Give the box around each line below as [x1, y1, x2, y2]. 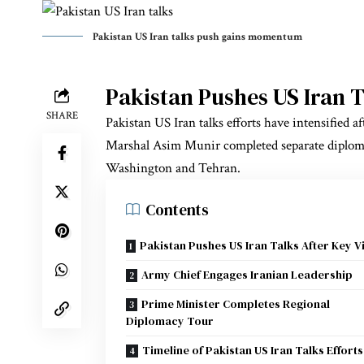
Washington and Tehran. [106, 158, 240, 177]
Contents [145, 198, 209, 220]
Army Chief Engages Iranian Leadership [141, 266, 353, 283]
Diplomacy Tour [126, 312, 214, 329]
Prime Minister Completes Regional [141, 295, 330, 312]
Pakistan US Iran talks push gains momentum [93, 29, 302, 44]
